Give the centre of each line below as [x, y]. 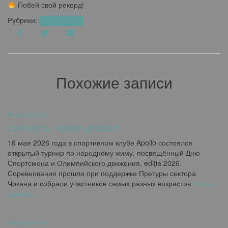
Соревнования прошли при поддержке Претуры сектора [102, 173]
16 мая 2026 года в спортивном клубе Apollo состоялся [100, 142]
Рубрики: [23, 20]
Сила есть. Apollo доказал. [64, 127]
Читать [203, 183]
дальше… [24, 193]
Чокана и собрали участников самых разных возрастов [99, 183]
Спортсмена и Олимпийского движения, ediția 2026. [95, 163]
